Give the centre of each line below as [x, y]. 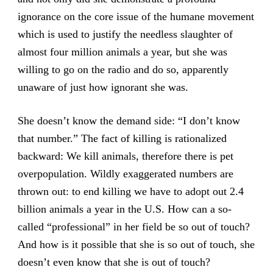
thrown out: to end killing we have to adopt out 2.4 [130, 191]
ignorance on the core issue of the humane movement [136, 17]
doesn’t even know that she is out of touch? [114, 262]
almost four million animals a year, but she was [122, 52]
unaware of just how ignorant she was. [103, 87]
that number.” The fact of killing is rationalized [122, 138]
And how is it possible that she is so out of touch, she [136, 244]
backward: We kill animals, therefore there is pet [125, 156]
